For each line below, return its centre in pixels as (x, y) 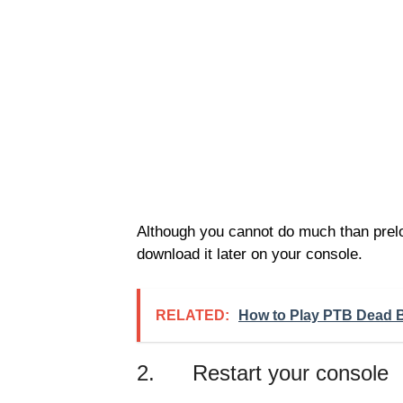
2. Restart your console (263, 372)
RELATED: (193, 315)
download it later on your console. (250, 255)
